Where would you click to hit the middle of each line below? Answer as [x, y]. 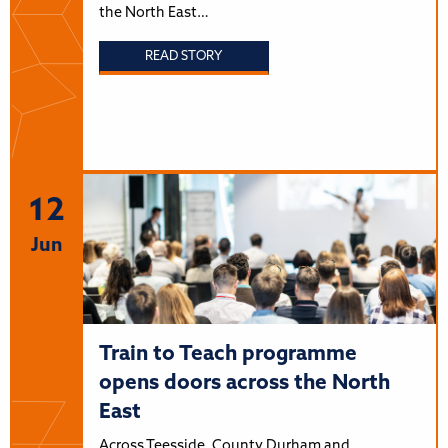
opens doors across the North [244, 383]
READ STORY [184, 57]
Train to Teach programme [227, 354]
